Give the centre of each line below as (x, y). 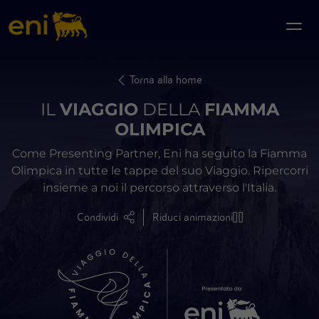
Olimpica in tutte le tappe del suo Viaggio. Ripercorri (159, 171)
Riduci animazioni (192, 217)
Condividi (97, 217)
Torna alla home (165, 80)
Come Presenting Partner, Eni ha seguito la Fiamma (159, 153)
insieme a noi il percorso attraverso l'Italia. (159, 188)
